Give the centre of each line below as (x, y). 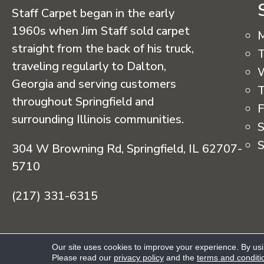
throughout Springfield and (83, 102)
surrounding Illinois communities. (98, 119)
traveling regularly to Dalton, (89, 66)
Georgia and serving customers (94, 84)
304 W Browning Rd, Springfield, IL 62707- (127, 149)
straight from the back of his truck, (103, 49)
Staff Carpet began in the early (93, 13)
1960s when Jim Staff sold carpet (101, 31)
